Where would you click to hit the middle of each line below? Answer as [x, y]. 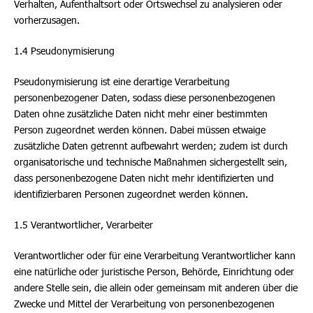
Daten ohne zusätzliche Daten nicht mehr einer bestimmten [141, 114]
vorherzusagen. [47, 20]
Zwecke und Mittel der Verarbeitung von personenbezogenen [144, 304]
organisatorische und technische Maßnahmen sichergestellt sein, [151, 162]
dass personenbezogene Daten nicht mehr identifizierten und [144, 178]
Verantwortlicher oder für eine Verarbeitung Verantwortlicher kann [155, 255]
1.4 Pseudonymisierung [64, 51]
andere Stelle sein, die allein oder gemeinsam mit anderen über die [156, 287]
